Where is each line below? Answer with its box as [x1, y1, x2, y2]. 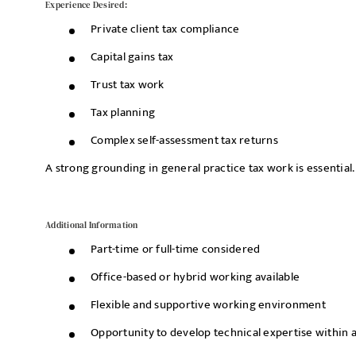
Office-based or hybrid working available [91, 267, 300, 287]
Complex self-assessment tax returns [91, 130, 278, 150]
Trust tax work [91, 75, 164, 95]
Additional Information [45, 219, 138, 231]
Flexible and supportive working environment [91, 295, 326, 315]
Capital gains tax [91, 47, 174, 67]
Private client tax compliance [91, 19, 240, 39]
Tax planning [91, 103, 155, 122]
